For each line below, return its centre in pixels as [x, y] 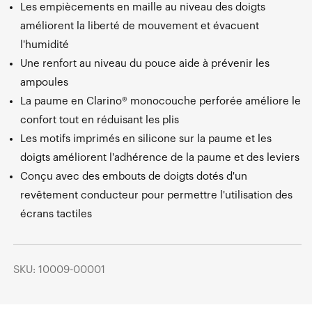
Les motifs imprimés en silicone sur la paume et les [146, 139]
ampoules [44, 82]
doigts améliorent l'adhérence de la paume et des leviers [160, 157]
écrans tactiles [56, 214]
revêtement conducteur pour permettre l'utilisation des [156, 195]
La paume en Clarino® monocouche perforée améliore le [161, 101]
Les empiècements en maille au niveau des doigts [143, 7]
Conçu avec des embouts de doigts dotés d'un [134, 176]
